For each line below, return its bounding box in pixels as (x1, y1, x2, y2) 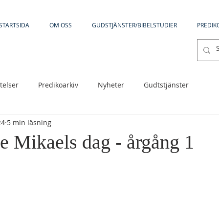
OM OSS (49, 21, 72, 29)
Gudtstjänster (144, 80, 189, 89)
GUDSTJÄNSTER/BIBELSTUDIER (91, 21, 177, 29)
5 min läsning (7, 117, 51, 127)
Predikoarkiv (38, 80, 78, 89)
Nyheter (98, 80, 124, 89)
